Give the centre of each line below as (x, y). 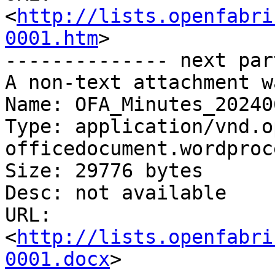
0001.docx (57, 259)
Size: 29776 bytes (104, 171)
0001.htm (52, 38)
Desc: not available (116, 193)
